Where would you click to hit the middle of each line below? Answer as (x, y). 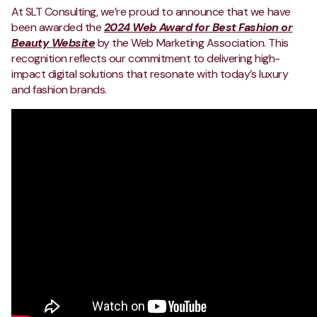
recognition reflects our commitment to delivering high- (146, 58)
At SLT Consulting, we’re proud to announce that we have (151, 11)
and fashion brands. (59, 89)
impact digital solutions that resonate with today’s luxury (150, 74)
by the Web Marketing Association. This (192, 42)
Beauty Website (53, 42)
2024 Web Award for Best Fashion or (198, 27)
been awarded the (58, 27)
